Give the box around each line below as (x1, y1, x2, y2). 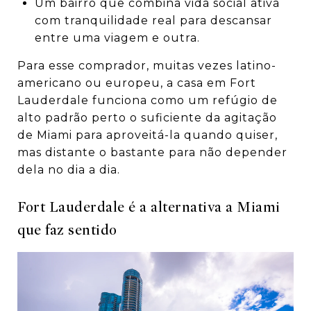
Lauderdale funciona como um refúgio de (17, 94, 278, 108)
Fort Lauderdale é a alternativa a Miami (17, 199, 280, 217)
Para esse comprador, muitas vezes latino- (17, 59, 276, 73)
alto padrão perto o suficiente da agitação (17, 111, 277, 125)
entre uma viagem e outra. (34, 31, 200, 45)
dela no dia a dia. (17, 163, 120, 177)
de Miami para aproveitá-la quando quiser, (17, 128, 278, 142)
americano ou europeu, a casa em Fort (17, 76, 256, 90)
